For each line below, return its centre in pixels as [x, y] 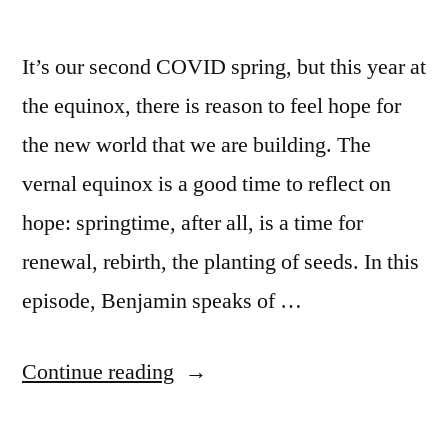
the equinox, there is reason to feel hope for [211, 106]
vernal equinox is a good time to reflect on [206, 184]
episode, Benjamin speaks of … [162, 301]
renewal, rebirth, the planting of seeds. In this [220, 262]
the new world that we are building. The [196, 145]
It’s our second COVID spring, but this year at [224, 67]
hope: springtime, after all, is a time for [192, 223]
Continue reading [98, 372]
